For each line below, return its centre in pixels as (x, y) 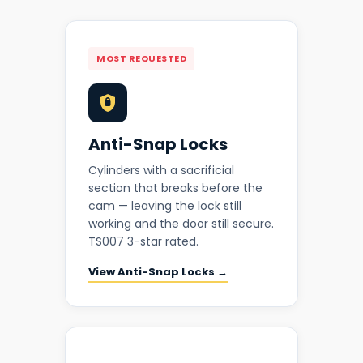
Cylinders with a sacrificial (161, 171)
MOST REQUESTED (141, 59)
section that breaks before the (175, 188)
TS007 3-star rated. (143, 242)
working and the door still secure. (181, 224)
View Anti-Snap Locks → (158, 272)
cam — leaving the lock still (165, 206)
